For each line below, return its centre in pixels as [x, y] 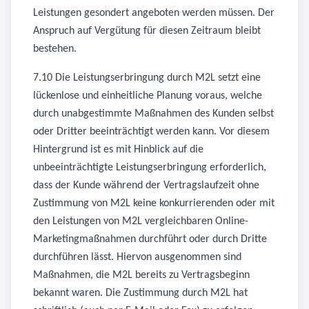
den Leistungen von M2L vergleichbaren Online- [141, 221]
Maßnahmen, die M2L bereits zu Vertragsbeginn [141, 275]
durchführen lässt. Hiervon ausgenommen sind [137, 257]
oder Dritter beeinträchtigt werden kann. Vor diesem [151, 132]
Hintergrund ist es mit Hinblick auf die [118, 150]
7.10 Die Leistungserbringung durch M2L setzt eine [147, 78]
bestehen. [55, 49]
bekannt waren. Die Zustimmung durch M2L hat [140, 293]
